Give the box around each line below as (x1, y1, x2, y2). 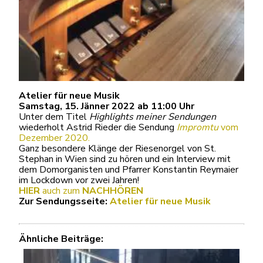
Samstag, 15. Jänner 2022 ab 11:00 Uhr (19, 100, 194, 113)
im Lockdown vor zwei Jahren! (19, 174, 139, 187)
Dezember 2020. (19, 131, 90, 145)
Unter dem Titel (19, 110, 89, 124)
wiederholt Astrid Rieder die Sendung (19, 121, 177, 134)
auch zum (40, 184, 82, 198)
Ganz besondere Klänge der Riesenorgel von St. (19, 142, 216, 156)
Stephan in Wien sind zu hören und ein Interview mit (19, 153, 231, 166)
